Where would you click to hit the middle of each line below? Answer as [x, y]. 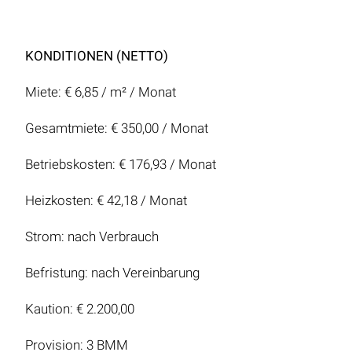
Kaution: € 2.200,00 [80, 309]
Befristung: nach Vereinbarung [112, 273]
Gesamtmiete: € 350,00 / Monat [117, 128]
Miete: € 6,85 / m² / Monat [101, 92]
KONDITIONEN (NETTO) [97, 56]
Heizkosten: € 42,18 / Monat [106, 201]
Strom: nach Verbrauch [92, 237]
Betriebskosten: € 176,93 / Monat [121, 165]
